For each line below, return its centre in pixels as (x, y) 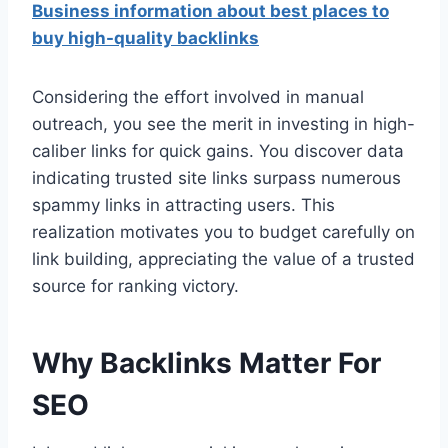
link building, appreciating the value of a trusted (223, 259)
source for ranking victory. (135, 286)
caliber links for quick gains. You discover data (218, 151)
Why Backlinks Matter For (206, 363)
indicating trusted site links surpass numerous (216, 178)
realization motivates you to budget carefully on (223, 232)
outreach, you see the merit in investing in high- (223, 124)
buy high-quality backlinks (145, 38)
